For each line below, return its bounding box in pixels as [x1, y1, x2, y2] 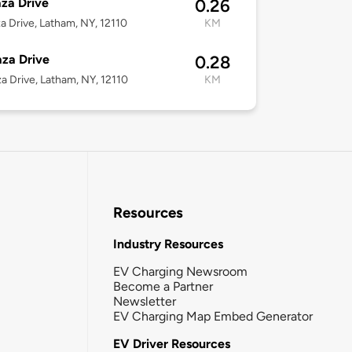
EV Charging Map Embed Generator [113, 308, 313, 324]
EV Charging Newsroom [113, 263, 247, 279]
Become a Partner [113, 278, 213, 294]
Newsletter [113, 293, 176, 309]
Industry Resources [113, 236, 223, 251]
